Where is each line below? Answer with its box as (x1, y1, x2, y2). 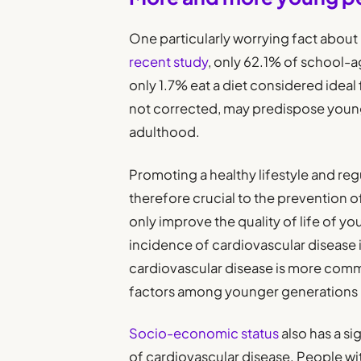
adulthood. (129, 123, 201, 141)
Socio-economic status (129, 324, 280, 342)
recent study (129, 53, 209, 71)
